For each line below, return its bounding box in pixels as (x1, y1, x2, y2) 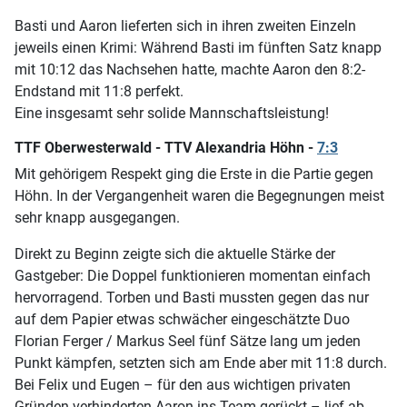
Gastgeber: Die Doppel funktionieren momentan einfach (15, 267, 371, 285)
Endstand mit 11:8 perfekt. (15, 83, 184, 101)
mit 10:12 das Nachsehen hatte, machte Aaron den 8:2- (15, 61, 365, 79)
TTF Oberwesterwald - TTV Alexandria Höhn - (15, 139, 317, 157)
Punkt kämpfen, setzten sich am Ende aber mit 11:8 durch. (15, 354, 387, 372)
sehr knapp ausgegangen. (15, 209, 180, 227)
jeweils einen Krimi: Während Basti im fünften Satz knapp (15, 39, 382, 57)
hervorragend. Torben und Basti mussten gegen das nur (15, 289, 369, 307)
